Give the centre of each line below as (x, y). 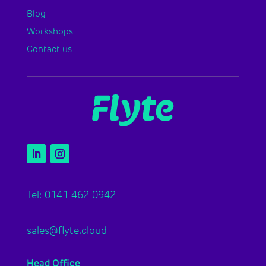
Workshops (50, 31)
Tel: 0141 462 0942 (71, 195)
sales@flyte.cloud (66, 230)
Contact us (49, 49)
